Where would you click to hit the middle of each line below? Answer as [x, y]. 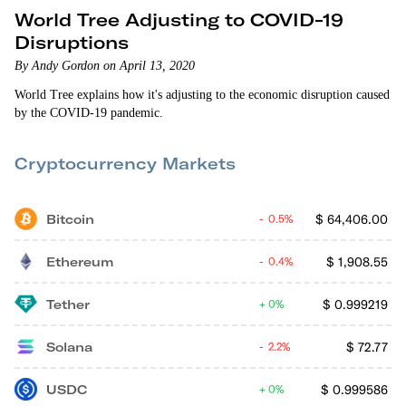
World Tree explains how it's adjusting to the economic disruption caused [202, 95]
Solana [69, 347]
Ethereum [80, 261]
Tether [68, 304]
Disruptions [72, 42]
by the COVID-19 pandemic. [89, 113]
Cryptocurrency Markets [125, 164]
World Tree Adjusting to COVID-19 [179, 19]
